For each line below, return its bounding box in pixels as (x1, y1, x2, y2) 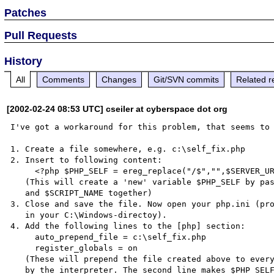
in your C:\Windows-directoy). (10, 210, 26, 220)
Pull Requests (4, 29, 78, 42)
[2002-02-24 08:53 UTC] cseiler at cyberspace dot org (7, 103, 228, 114)
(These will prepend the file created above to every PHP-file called (10, 254, 26, 264)
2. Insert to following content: (10, 155, 163, 165)
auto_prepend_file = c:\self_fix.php (10, 232, 35, 242)
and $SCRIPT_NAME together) (10, 188, 26, 198)
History (4, 54, 43, 67)
